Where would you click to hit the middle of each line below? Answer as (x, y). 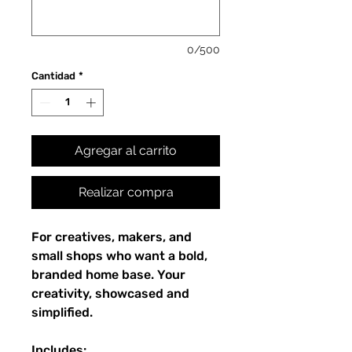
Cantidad (53, 75)
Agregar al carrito (126, 151)
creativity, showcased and (110, 294)
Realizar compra (126, 192)
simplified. (62, 313)
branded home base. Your (108, 275)
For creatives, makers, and (112, 237)
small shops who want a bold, (119, 256)
